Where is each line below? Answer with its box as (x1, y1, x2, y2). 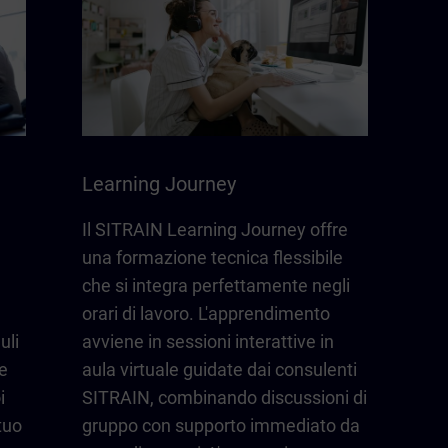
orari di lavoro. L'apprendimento (82, 303, 330, 325)
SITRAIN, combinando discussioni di (82, 387, 367, 409)
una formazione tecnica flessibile (82, 247, 343, 269)
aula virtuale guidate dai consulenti (82, 359, 357, 381)
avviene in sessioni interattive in (82, 331, 334, 353)
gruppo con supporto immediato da (82, 415, 360, 437)
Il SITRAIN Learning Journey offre (82, 219, 348, 241)
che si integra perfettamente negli (82, 275, 350, 297)
